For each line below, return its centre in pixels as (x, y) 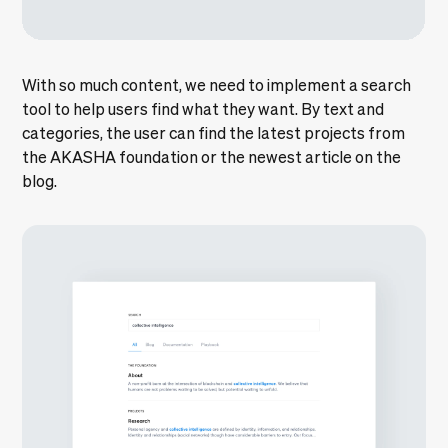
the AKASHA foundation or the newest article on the (212, 156)
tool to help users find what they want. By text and (203, 108)
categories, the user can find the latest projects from (214, 132)
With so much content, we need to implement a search (217, 84)
